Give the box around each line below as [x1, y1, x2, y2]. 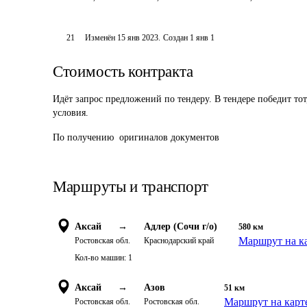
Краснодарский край [144, 236, 214, 245]
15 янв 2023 [117, 33, 159, 42]
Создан [163, 33, 188, 42]
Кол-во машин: [75, 253, 126, 262]
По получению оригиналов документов [53, 132, 225, 143]
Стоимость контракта [53, 63, 193, 80]
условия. [53, 108, 88, 118]
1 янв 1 [190, 33, 215, 42]
